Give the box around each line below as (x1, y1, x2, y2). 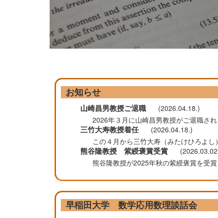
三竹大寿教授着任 (80, 124, 139, 135)
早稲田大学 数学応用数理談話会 (66, 199, 197, 212)
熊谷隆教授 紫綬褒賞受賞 (80, 145, 168, 157)
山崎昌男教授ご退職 (80, 103, 146, 114)
